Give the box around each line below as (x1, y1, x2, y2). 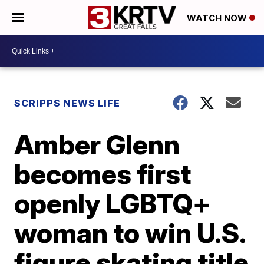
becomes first (14, 157, 192, 190)
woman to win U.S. (14, 216, 246, 249)
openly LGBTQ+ (14, 187, 212, 220)
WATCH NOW (187, 12, 249, 24)
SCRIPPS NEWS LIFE (14, 97, 121, 109)
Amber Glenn (14, 128, 180, 161)
